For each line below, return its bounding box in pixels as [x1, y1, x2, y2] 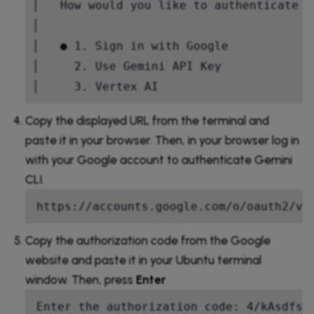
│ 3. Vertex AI [32, 80, 207, 94]
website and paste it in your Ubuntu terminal [25, 253, 261, 268]
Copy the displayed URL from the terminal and [25, 114, 269, 128]
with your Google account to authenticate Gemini [25, 153, 292, 168]
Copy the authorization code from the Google [25, 233, 271, 248]
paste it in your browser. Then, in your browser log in [25, 133, 299, 148]
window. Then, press [25, 273, 136, 287]
